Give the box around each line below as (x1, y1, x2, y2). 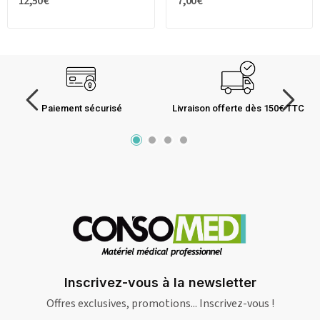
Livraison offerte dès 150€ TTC (172, 103, 304, 114)
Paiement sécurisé (41, 103, 122, 114)
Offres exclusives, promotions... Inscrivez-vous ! (46, 295, 274, 311)
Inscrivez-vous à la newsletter (64, 274, 256, 290)
